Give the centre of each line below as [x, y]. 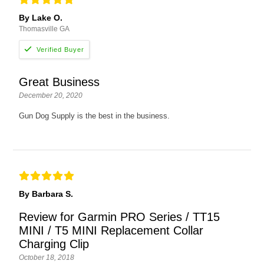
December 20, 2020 [51, 96]
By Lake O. [41, 18]
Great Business [60, 82]
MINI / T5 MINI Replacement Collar [111, 231]
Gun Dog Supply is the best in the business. [95, 116]
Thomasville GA [44, 29]
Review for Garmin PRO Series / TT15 [120, 217]
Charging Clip [54, 244]
